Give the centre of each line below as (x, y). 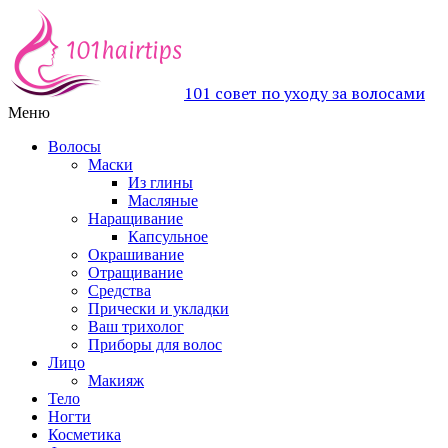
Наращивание (135, 218)
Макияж (116, 380)
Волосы (74, 146)
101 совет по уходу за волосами (304, 93)
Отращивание (135, 272)
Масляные (163, 200)
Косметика (84, 434)
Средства (119, 290)
